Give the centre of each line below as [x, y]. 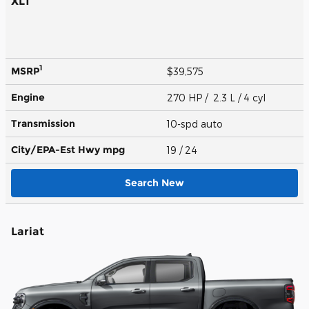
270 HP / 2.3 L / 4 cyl [218, 97]
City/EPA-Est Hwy [57, 149]
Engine [28, 97]
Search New [154, 182]
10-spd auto [196, 123]
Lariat [28, 231]
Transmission [43, 123]
